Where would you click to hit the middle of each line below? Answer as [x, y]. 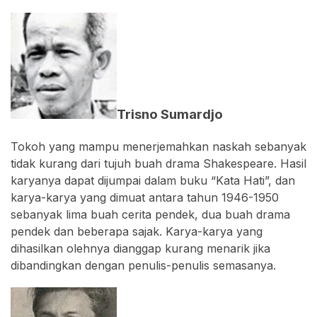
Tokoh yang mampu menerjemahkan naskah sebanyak [158, 147]
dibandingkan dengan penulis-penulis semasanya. [143, 266]
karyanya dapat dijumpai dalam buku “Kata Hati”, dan [153, 181]
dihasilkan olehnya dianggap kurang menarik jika [140, 249]
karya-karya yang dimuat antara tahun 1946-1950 [145, 198]
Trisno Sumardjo [170, 115]
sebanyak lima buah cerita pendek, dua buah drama [150, 215]
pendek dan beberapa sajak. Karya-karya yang [137, 232]
